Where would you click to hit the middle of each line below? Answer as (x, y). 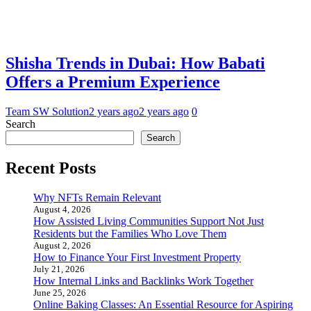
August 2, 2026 (62, 245)
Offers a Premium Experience (113, 82)
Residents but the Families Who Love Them (130, 233)
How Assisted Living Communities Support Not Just (149, 221)
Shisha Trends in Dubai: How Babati (135, 63)
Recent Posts (51, 168)
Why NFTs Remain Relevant (97, 197)
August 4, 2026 (62, 209)
